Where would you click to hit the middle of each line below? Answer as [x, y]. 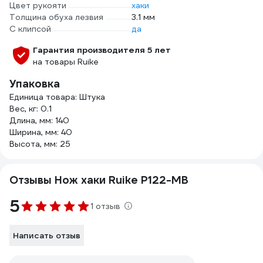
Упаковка [35, 84]
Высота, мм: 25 [40, 144]
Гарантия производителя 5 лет [102, 50]
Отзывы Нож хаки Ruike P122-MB [99, 180]
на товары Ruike [66, 62]
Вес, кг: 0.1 [31, 109]
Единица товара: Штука [57, 97]
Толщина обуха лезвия [56, 17]
